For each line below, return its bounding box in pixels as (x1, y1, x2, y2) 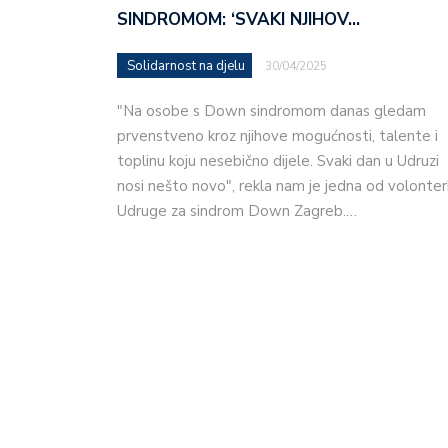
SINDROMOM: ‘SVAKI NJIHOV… (117, 7, 360, 31)
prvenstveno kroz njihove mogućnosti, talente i (117, 125, 438, 146)
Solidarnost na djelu (127, 56, 245, 75)
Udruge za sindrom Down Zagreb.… (117, 200, 357, 221)
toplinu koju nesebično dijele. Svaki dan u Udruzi (117, 150, 439, 171)
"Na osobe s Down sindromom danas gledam (117, 100, 426, 121)
